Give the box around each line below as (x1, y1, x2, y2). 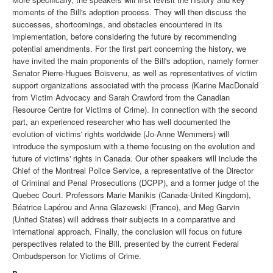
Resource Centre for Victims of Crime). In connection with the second (12, 104, 257, 116)
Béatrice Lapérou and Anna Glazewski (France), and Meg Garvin (12, 201, 239, 213)
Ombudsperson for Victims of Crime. (12, 250, 141, 262)
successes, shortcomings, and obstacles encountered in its (12, 18, 222, 30)
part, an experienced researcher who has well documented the (12, 116, 230, 128)
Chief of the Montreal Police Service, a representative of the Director (12, 165, 253, 177)
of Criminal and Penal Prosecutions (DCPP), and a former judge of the (12, 177, 259, 189)
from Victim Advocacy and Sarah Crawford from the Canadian (12, 91, 230, 104)
